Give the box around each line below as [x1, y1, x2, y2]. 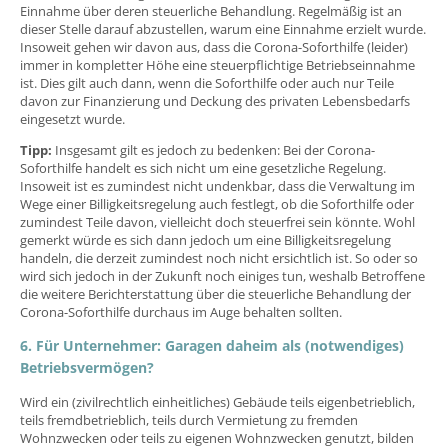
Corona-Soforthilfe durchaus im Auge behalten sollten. [20, 302, 342, 321]
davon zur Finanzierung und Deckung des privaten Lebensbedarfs [20, 91, 410, 110]
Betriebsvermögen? [20, 357, 154, 377]
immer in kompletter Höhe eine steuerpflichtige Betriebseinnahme [20, 55, 415, 74]
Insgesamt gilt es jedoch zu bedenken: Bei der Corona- [52, 140, 375, 159]
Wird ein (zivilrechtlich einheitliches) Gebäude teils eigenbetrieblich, [20, 392, 415, 411]
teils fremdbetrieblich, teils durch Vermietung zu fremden [20, 410, 358, 429]
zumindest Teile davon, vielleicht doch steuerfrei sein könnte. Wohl [20, 212, 415, 231]
